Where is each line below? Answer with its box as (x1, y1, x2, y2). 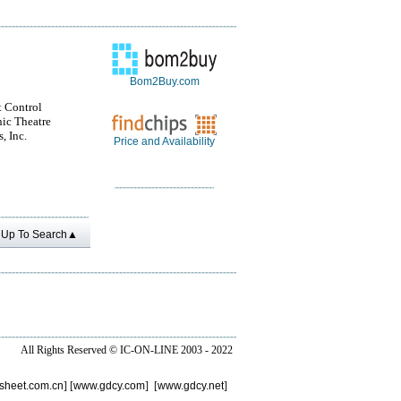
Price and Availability (114, 135, 215, 148)
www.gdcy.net (158, 380, 224, 392)
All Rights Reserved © (21, 344, 120, 356)
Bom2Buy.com (129, 75, 200, 88)
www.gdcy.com (73, 380, 145, 392)
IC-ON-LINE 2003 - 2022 (120, 344, 233, 356)
